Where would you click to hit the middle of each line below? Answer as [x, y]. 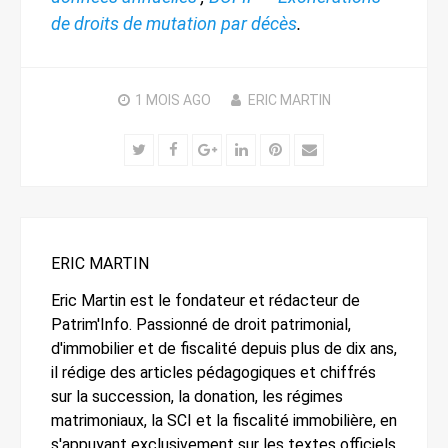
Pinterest [311, 148]
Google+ [243, 148]
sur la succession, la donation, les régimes [197, 396]
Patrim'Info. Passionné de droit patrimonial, [201, 324]
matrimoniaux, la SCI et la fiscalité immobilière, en [224, 420]
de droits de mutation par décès [174, 23]
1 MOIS [157, 99]
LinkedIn [273, 148]
